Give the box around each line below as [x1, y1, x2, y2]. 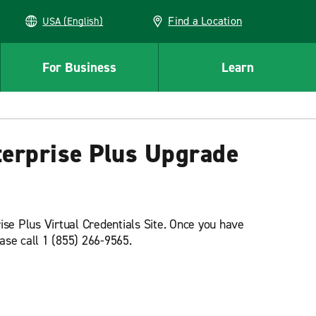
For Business [42, 58, 116, 76]
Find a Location [168, 13, 242, 28]
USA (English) [63, 14, 104, 28]
